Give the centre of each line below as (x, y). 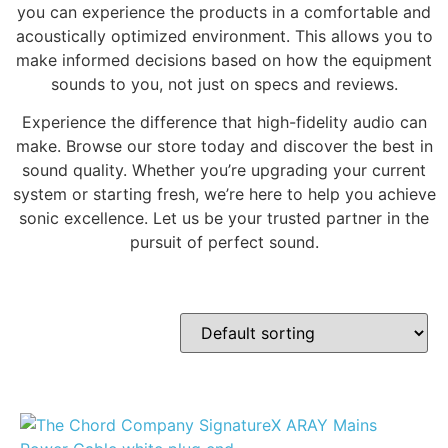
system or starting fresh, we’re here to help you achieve (224, 194)
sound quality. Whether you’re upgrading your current (224, 170)
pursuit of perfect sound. (224, 242)
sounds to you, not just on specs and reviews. (224, 83)
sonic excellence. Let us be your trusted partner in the (224, 218)
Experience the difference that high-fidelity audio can (224, 122)
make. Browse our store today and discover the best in (224, 146)
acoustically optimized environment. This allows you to (224, 35)
